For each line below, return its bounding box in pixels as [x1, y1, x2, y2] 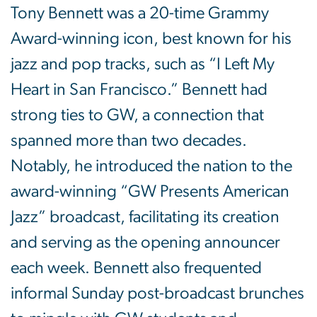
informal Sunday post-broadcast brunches [11, 284, 304, 302]
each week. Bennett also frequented [11, 259, 262, 277]
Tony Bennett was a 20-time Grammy [11, 4, 269, 22]
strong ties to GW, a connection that [11, 106, 264, 124]
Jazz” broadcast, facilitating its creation [11, 208, 279, 226]
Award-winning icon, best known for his [11, 30, 292, 47]
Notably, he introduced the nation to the [11, 157, 292, 175]
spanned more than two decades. [11, 132, 247, 149]
